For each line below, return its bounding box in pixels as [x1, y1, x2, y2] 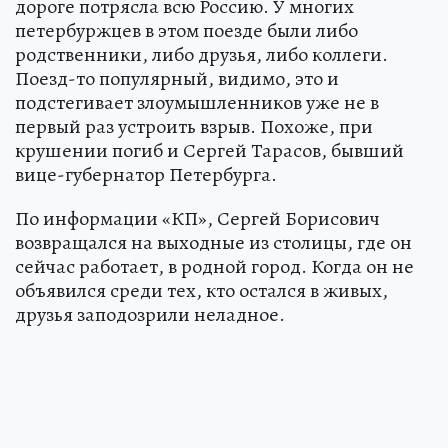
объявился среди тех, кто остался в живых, [15, 277, 388, 304]
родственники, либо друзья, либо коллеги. [15, 41, 388, 68]
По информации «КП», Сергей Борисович [15, 205, 380, 232]
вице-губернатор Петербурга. [15, 161, 277, 188]
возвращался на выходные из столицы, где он [15, 229, 412, 256]
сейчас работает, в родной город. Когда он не [15, 253, 414, 280]
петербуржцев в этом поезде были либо [15, 17, 358, 44]
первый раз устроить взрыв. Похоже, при [15, 113, 373, 140]
